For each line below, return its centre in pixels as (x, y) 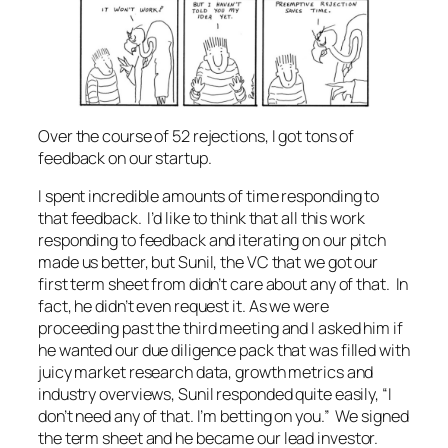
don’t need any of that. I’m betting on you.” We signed (223, 415)
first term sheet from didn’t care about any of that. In (223, 283)
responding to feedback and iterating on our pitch (212, 239)
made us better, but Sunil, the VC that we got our (208, 261)
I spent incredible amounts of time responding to (209, 195)
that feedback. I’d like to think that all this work (201, 217)
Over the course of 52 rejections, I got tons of (196, 135)
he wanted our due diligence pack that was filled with (224, 349)
